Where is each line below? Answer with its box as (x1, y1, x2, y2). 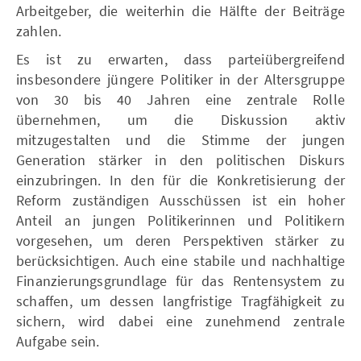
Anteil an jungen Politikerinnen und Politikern (16, 210, 345, 230)
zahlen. (16, 21, 62, 40)
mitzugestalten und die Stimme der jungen (16, 130, 345, 149)
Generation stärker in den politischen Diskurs (16, 150, 345, 169)
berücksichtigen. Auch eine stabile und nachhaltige (16, 251, 345, 270)
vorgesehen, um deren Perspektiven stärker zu (16, 230, 345, 250)
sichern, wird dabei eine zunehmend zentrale (16, 311, 345, 330)
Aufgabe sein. (16, 331, 100, 351)
